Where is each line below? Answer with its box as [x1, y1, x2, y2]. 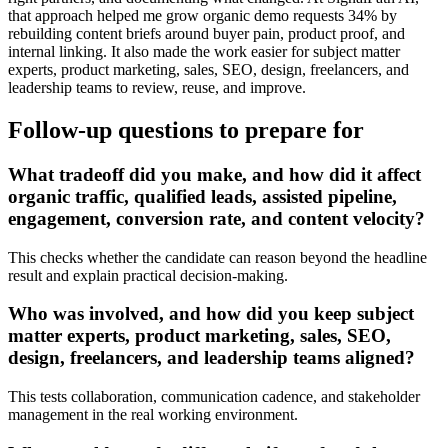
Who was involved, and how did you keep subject [8, 303, 414, 325]
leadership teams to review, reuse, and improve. [8, 79, 306, 97]
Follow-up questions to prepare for [8, 116, 364, 143]
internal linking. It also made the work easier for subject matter [8, 43, 400, 61]
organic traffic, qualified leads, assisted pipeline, [8, 185, 397, 207]
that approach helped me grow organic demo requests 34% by [8, 7, 397, 25]
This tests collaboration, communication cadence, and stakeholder [8, 388, 420, 406]
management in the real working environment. [8, 406, 298, 424]
